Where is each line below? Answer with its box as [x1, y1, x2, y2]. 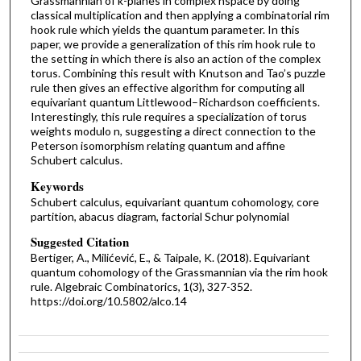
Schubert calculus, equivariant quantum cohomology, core [30, 194, 319, 209]
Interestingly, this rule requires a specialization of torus [30, 109, 307, 123]
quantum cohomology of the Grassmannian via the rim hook [30, 265, 328, 280]
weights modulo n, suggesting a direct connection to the [30, 123, 316, 138]
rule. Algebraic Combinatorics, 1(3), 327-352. [30, 280, 252, 294]
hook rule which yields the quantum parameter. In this [30, 22, 300, 36]
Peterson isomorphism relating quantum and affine [30, 138, 285, 152]
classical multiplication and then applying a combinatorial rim [30, 7, 330, 22]
